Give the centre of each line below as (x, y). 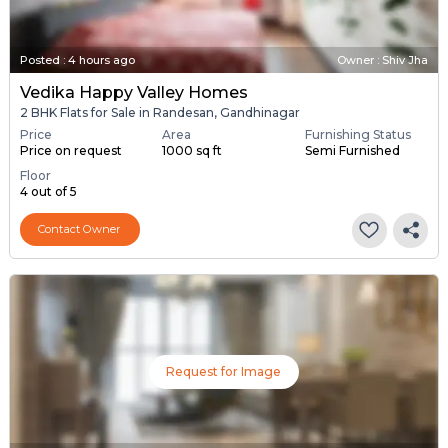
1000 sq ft (192, 150)
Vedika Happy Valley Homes (133, 93)
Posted (39, 60)
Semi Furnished (352, 150)
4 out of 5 (48, 191)
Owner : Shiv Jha (383, 60)
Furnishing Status (357, 134)
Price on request (70, 150)
